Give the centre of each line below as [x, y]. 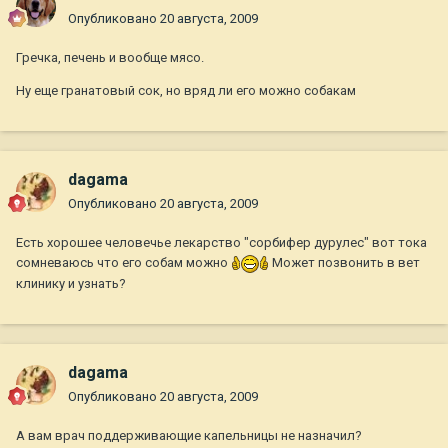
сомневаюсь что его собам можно [123, 263]
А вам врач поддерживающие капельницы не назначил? [189, 436]
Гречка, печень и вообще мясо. [110, 58]
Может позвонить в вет [344, 263]
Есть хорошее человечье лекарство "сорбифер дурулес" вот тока [221, 243]
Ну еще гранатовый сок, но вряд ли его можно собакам [186, 91]
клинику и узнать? [71, 283]
